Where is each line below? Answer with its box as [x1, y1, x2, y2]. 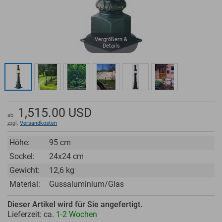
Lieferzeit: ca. [7, 210, 56, 220]
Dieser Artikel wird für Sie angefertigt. [7, 200, 142, 210]
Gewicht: [9, 165, 40, 175]
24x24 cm [49, 151, 84, 161]
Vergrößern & [95, 36, 127, 43]
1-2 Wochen [56, 210, 97, 220]
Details [102, 43, 120, 50]
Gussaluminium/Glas [49, 179, 124, 189]
